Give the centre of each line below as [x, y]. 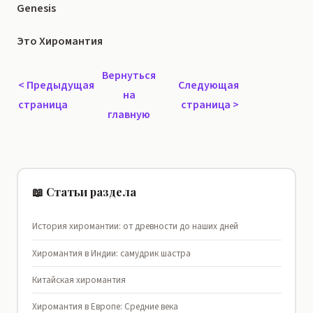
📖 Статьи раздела [84, 192]
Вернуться [129, 76]
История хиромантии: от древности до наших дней [135, 226]
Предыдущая [60, 86]
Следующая [209, 86]
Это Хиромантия [60, 42]
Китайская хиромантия [79, 280]
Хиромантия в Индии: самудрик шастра [111, 253]
